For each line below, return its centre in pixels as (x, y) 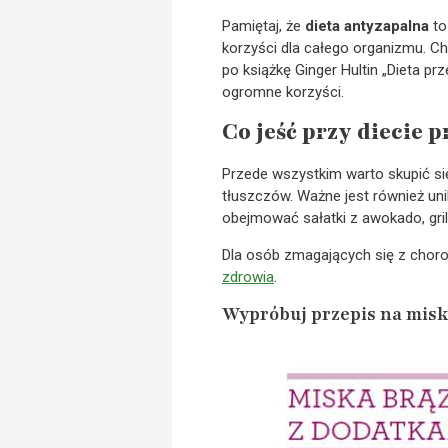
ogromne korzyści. (283, 91)
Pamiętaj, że (263, 25)
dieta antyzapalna (367, 25)
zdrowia (248, 276)
